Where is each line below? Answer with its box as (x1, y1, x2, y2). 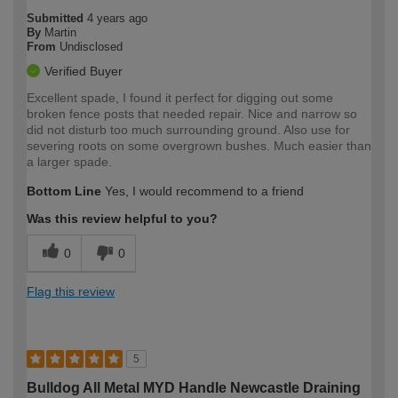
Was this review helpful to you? (27, 211, 218, 226)
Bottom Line (27, 183, 101, 198)
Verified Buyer (44, 63, 123, 78)
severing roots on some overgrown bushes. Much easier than (27, 138, 371, 153)
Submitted (27, 11, 87, 25)
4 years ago (87, 11, 147, 25)
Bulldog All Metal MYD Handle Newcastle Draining (27, 379, 361, 395)
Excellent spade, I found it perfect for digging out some (27, 90, 333, 105)
